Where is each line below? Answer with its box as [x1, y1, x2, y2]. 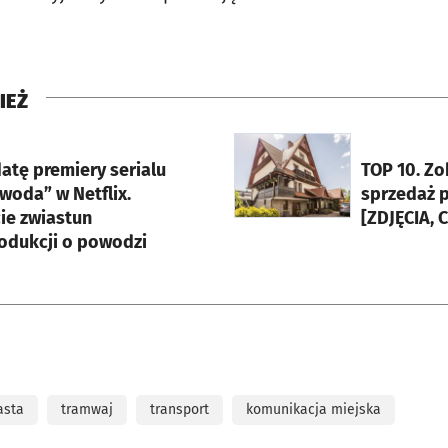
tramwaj [61, 401, 113, 418]
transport [150, 401, 209, 418]
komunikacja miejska [246, 401, 381, 418]
